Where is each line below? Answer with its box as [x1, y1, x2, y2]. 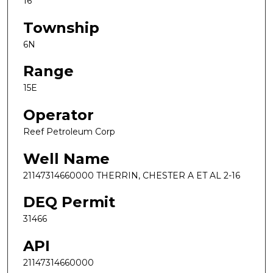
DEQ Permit [23, 193, 115, 211]
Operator [23, 105, 94, 124]
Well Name [23, 149, 110, 168]
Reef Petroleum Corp [23, 126, 115, 137]
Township [23, 18, 99, 37]
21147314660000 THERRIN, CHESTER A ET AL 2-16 [23, 169, 240, 181]
